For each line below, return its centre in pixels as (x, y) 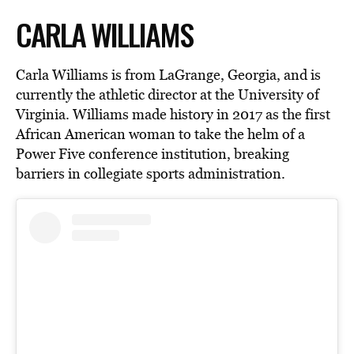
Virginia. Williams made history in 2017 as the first (173, 115)
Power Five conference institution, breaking (153, 154)
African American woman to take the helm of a (160, 134)
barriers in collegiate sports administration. (151, 174)
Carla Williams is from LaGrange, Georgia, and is (168, 75)
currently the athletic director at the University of (168, 95)
